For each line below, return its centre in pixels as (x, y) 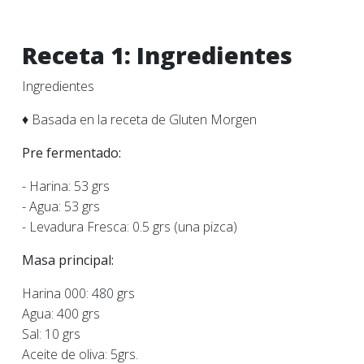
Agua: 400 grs (61, 314)
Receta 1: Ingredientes (157, 55)
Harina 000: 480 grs (78, 293)
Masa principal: (68, 260)
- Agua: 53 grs (61, 206)
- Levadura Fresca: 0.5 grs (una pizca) (130, 227)
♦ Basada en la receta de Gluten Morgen (139, 119)
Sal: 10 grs (51, 334)
